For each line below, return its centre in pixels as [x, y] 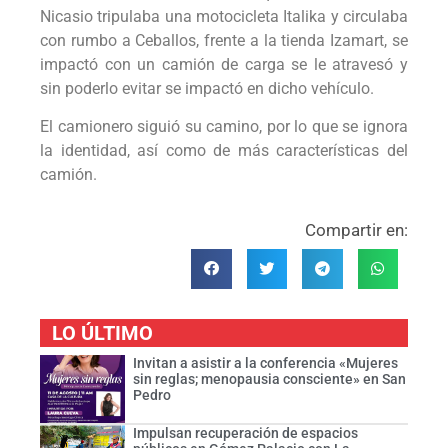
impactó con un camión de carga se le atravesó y [224, 64]
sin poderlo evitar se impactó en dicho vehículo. [207, 88]
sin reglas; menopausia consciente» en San [269, 379]
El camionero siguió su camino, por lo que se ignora [224, 127]
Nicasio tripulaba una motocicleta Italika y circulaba [224, 16]
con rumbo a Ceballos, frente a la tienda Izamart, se [224, 40]
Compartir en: [356, 229]
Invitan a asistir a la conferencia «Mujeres [265, 363]
